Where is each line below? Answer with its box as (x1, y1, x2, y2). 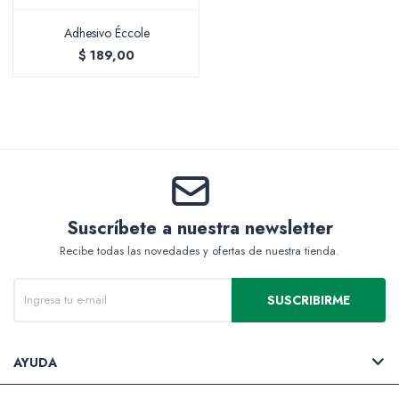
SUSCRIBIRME (267, 291, 350, 309)
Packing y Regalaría (119, 64, 239, 82)
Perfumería (119, 331, 187, 349)
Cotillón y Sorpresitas (119, 242, 252, 260)
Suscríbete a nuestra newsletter (66, 216, 333, 241)
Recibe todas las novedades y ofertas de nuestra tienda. (60, 242, 339, 259)
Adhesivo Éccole (63, 24, 150, 42)
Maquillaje (119, 153, 182, 171)
